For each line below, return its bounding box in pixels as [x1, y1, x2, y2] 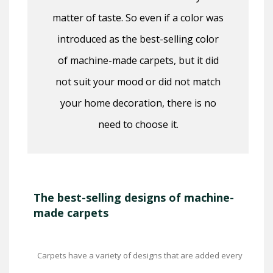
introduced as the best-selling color [57, 32, 219, 46]
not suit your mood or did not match [55, 75, 221, 89]
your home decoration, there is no [60, 96, 216, 110]
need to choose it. [97, 118, 179, 132]
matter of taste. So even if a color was [52, 11, 224, 25]
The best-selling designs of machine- [34, 190, 234, 205]
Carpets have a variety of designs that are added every [37, 250, 243, 261]
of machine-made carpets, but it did [57, 54, 219, 68]
